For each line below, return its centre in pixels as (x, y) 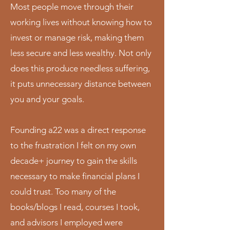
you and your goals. (47, 99)
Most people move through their (72, 7)
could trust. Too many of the (63, 191)
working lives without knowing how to (81, 22)
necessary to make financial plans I (75, 176)
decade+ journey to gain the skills (74, 161)
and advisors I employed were (66, 222)
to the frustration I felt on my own (73, 145)
